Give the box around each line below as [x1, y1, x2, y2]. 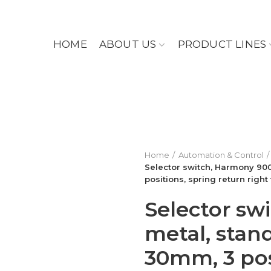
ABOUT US [99, 38, 157, 50]
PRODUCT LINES [177, 38, 267, 50]
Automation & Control [178, 150, 264, 160]
